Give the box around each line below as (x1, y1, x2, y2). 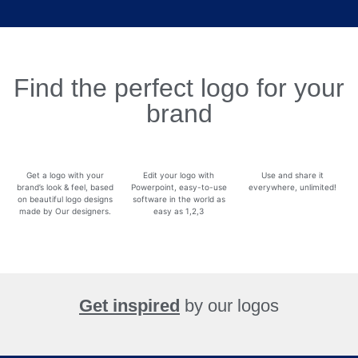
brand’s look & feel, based (16, 181, 113, 192)
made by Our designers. (18, 205, 111, 216)
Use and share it (261, 169, 324, 180)
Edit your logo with (143, 169, 215, 180)
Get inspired (79, 295, 180, 316)
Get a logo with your (26, 169, 104, 180)
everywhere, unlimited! (249, 181, 337, 192)
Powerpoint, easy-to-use (130, 181, 227, 192)
